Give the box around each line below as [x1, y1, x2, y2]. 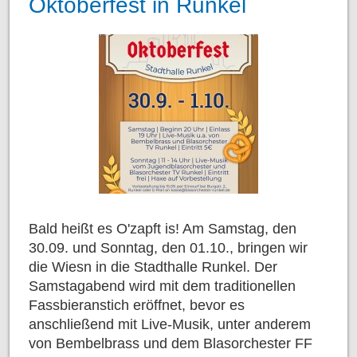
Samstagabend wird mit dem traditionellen [29, 277, 296, 294]
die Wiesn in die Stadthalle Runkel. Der [29, 258, 277, 275]
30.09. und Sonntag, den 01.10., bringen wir [29, 239, 308, 256]
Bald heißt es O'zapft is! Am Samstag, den [29, 220, 296, 237]
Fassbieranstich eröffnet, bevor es [29, 296, 245, 313]
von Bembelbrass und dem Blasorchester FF [29, 335, 312, 351]
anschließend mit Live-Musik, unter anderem [29, 316, 311, 332]
